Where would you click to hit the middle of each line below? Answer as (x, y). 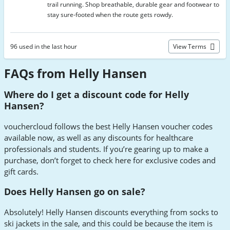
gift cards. (21, 171)
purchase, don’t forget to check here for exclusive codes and (110, 160)
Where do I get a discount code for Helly (97, 95)
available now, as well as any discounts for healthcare (99, 137)
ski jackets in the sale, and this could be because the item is (108, 223)
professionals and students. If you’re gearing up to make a (106, 149)
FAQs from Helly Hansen (75, 73)
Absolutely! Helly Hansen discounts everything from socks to (111, 212)
